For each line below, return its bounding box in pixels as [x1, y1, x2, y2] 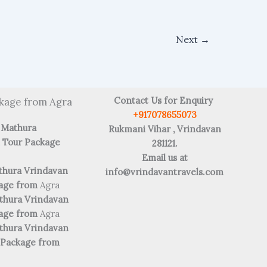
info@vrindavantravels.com [105, 166, 223, 178]
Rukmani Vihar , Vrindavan [108, 123, 221, 135]
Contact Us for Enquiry [114, 94, 215, 106]
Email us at [141, 151, 188, 163]
